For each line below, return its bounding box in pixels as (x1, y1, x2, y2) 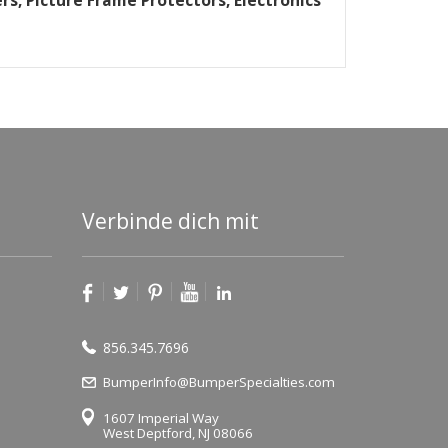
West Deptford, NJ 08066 (102, 424, 253, 443)
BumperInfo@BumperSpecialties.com (102, 373, 335, 392)
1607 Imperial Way (102, 409, 219, 428)
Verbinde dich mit (81, 206, 259, 235)
